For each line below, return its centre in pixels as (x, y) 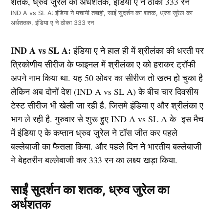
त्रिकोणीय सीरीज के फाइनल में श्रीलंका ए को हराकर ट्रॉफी (103, 64)
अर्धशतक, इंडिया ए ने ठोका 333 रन (53, 22)
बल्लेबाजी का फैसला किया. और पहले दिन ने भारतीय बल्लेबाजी (106, 146)
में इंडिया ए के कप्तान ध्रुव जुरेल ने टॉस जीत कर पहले (94, 132)
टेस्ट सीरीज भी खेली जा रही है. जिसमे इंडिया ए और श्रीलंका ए (107, 105)
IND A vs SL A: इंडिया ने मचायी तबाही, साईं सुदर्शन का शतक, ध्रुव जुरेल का (102, 13)
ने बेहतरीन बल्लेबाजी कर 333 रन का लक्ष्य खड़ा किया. (94, 160)
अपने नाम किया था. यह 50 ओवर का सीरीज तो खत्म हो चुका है (107, 77)
